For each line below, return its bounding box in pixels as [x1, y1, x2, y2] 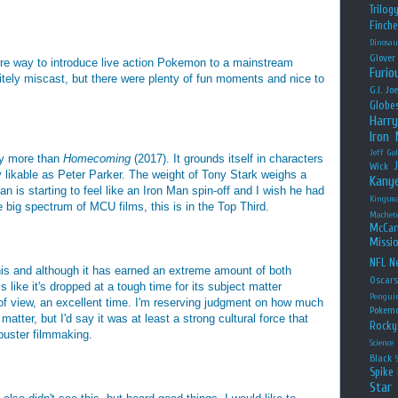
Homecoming [63, 152, 131, 166]
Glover [370, 52, 395, 64]
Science [370, 337, 394, 348]
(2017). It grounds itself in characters [131, 152, 323, 166]
